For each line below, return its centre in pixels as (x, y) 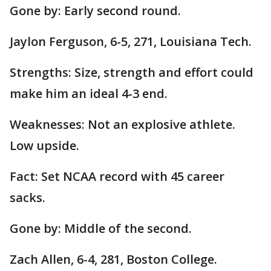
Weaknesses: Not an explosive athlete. (122, 125)
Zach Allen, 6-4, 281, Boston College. (113, 260)
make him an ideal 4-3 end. (89, 94)
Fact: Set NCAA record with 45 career (117, 177)
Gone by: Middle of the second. (101, 229)
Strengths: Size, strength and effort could (132, 73)
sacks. (28, 198)
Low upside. (44, 146)
